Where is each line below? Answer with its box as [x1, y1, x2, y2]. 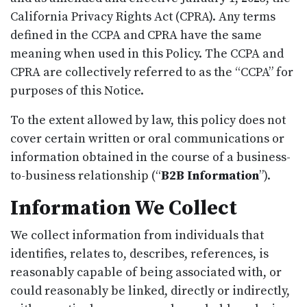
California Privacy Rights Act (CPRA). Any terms [10, 8, 275, 25]
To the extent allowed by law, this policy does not [10, 112, 286, 128]
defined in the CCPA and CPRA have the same [10, 27, 262, 43]
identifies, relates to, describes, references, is [10, 245, 269, 262]
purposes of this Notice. [10, 82, 144, 99]
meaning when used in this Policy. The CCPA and [10, 45, 284, 62]
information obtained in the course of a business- [10, 149, 291, 165]
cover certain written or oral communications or [10, 130, 284, 147]
